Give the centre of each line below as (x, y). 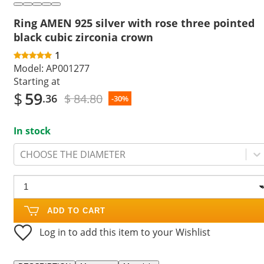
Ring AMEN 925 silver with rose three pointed (134, 23)
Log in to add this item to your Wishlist (125, 232)
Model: (29, 68)
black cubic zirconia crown (83, 37)
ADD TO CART (76, 210)
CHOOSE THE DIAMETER (73, 154)
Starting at (37, 81)
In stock (32, 131)
